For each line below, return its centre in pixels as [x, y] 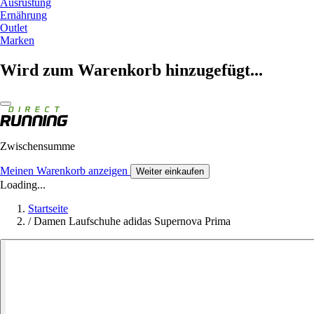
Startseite [48, 208]
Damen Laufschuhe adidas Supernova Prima [132, 221]
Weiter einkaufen [170, 171]
